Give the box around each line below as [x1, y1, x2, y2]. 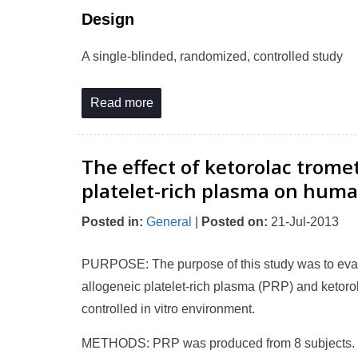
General [146, 215, 192, 229]
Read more [89, 96, 153, 109]
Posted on [201, 215, 264, 229]
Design [82, 10, 134, 28]
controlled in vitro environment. [82, 302, 255, 316]
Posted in [82, 215, 139, 229]
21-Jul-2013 [268, 215, 339, 229]
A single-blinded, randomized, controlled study [82, 50, 343, 63]
